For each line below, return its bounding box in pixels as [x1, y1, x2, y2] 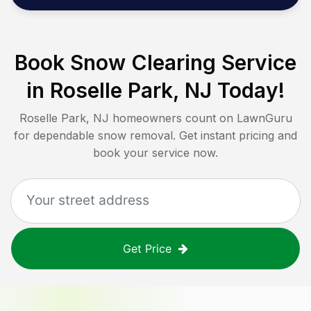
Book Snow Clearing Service [15, 50, 296, 76]
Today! [212, 78, 285, 103]
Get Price [123, 242, 171, 256]
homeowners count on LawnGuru [108, 111, 292, 126]
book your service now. [93, 146, 218, 160]
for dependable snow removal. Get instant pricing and [14, 128, 297, 143]
